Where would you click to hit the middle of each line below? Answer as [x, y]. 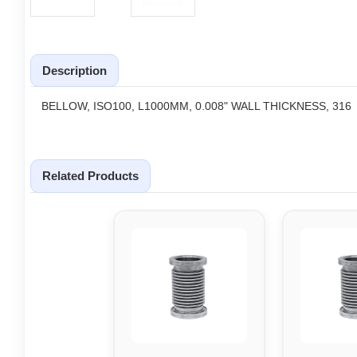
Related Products [90, 176]
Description [75, 70]
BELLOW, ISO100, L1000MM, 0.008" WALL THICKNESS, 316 [196, 106]
